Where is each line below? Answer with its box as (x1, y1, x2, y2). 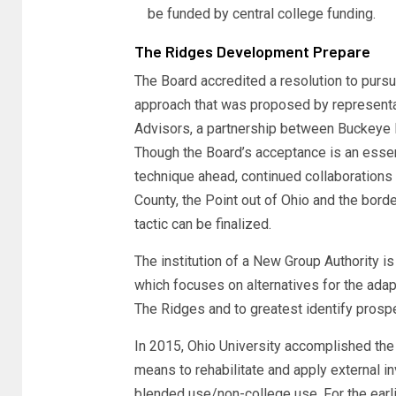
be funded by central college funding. (147, 5, 376, 23)
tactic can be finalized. (133, 216, 271, 233)
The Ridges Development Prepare (133, 42, 370, 62)
